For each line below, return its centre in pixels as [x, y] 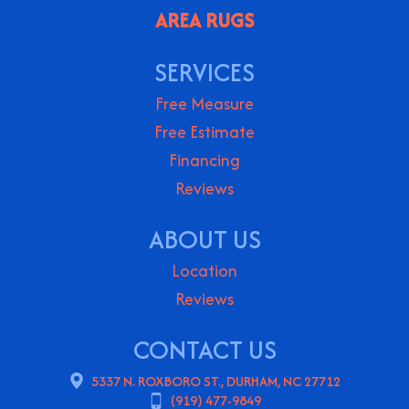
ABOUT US [204, 239]
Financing [204, 160]
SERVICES [204, 72]
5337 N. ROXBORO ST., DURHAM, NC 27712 [216, 381]
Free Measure [204, 103]
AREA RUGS [204, 20]
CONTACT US [204, 349]
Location [204, 270]
